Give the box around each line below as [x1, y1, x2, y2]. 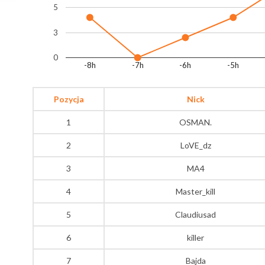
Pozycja [53, 93, 84, 104]
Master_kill [176, 186, 215, 196]
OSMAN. [179, 117, 212, 127]
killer [187, 232, 204, 243]
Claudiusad [175, 209, 216, 219]
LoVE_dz [180, 140, 211, 150]
